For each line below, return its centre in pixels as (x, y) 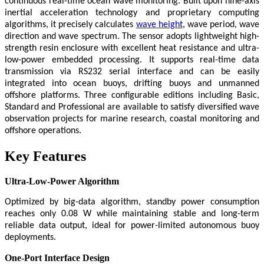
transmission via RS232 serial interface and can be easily (132, 72)
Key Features (45, 156)
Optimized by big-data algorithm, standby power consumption (132, 202)
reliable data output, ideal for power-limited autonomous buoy (132, 226)
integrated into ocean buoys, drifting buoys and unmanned (132, 84)
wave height (159, 25)
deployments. (30, 238)
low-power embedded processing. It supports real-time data (132, 60)
